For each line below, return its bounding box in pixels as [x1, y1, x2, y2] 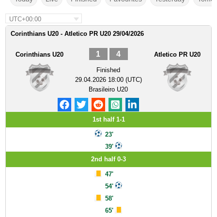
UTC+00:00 [9, 15, 42, 23]
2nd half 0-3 [91, 155, 126, 163]
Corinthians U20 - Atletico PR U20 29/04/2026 [11, 30, 144, 37]
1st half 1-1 [92, 116, 125, 123]
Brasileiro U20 [89, 86, 128, 93]
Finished [96, 66, 121, 74]
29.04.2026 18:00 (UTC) [75, 76, 142, 83]
